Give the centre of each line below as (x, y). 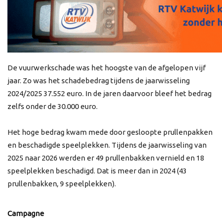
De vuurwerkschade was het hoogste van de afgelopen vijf (107, 68)
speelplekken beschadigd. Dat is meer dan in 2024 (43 (97, 171)
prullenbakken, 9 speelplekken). (62, 184)
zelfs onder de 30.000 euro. (53, 107)
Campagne (26, 214)
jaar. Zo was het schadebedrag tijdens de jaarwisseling (99, 81)
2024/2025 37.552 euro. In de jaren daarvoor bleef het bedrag (110, 94)
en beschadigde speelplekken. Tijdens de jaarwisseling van (107, 145)
